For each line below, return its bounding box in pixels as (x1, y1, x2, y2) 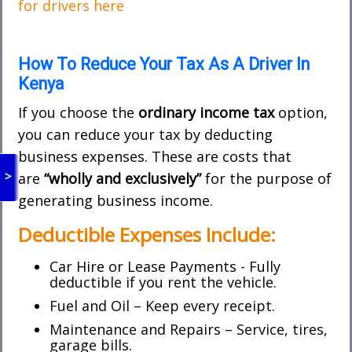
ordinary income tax (138, 102, 274, 122)
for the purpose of (205, 168, 332, 188)
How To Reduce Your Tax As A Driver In (18, 53, 310, 74)
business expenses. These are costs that (18, 146, 291, 166)
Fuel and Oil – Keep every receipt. (49, 295, 275, 315)
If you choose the (18, 102, 138, 122)
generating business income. (18, 190, 213, 210)
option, (274, 102, 328, 122)
